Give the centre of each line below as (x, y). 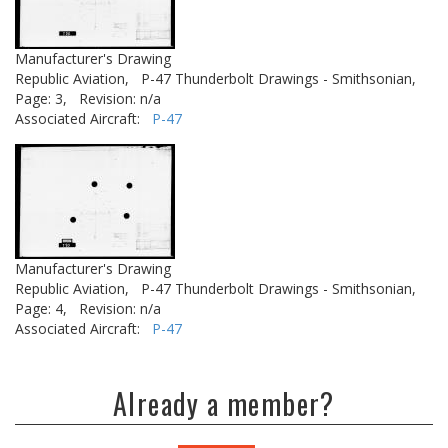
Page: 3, (41, 98)
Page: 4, (41, 308)
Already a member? (224, 403)
